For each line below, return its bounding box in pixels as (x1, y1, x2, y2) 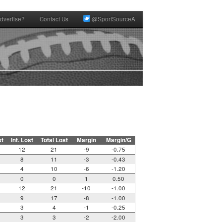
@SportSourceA (90, 15, 135, 23)
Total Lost (40, 136, 68, 145)
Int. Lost (10, 136, 33, 145)
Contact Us (40, 15, 68, 23)
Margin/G (106, 136, 131, 145)
